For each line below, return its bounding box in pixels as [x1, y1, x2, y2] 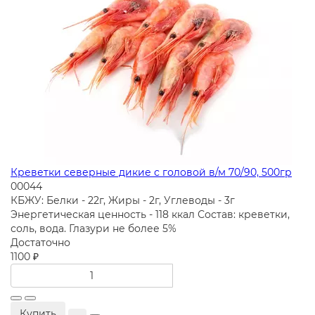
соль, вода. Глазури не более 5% [11, 222, 176, 236]
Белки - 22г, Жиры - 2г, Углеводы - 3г [46, 194, 235, 207]
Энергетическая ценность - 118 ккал [11, 208, 195, 221]
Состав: [195, 208, 238, 221]
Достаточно [11, 236, 70, 250]
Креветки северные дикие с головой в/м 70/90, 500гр [11, 166, 292, 179]
